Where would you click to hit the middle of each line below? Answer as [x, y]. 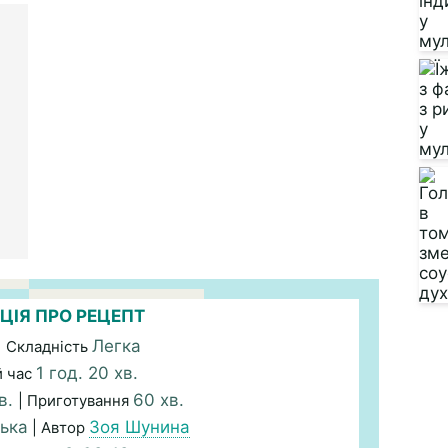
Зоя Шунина [139, 427]
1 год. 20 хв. [86, 373]
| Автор [58, 427]
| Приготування [75, 400]
